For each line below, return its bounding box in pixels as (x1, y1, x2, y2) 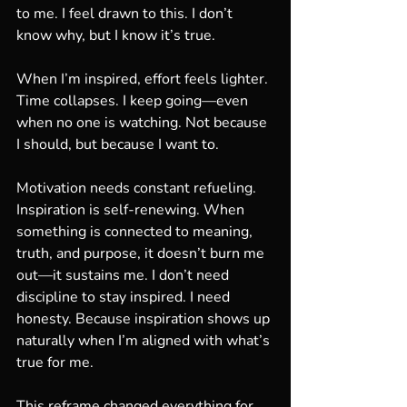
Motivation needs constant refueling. (16, 178, 260, 198)
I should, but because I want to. (16, 134, 219, 154)
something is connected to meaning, (16, 222, 256, 242)
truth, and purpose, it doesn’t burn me (16, 243, 268, 263)
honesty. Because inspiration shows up (16, 309, 273, 329)
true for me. (16, 352, 94, 372)
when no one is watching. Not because (16, 113, 271, 133)
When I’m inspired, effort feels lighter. (16, 69, 272, 89)
